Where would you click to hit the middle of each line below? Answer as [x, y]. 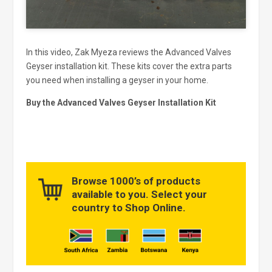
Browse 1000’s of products [136, 181]
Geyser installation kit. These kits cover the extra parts [129, 66]
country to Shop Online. [128, 208]
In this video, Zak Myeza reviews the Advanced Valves [128, 53]
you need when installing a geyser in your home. [117, 80]
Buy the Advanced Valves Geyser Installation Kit [121, 103]
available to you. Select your [139, 195]
